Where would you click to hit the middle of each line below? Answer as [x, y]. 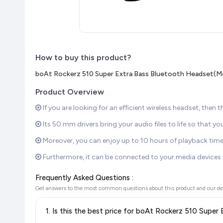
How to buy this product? [83, 57]
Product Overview [70, 92]
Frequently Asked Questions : [84, 178]
